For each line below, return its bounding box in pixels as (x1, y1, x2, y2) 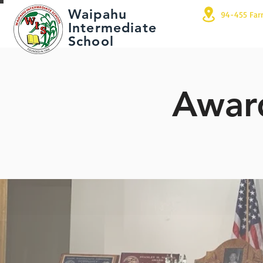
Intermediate (68, 19, 157, 36)
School (68, 33, 114, 49)
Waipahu (68, 6, 127, 22)
